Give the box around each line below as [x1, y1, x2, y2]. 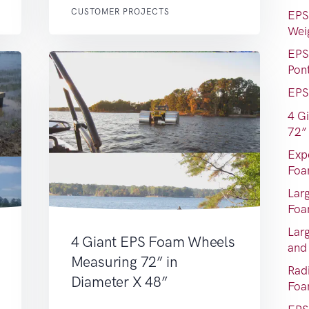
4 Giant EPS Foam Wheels [70, 232, 235, 250]
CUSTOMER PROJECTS [70, 6, 170, 17]
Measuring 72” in [70, 252, 178, 270]
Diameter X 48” [70, 272, 168, 290]
